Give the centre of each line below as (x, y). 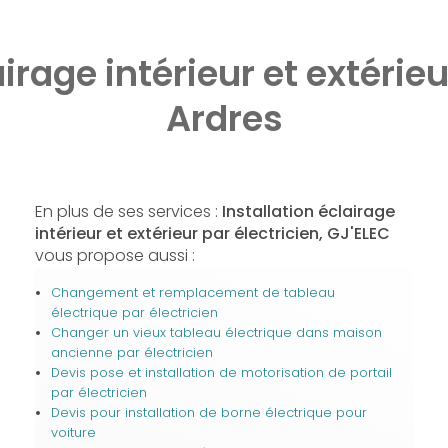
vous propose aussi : (114, 255)
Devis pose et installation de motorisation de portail (221, 372)
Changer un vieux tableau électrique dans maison (216, 332)
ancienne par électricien (131, 352)
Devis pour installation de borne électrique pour (208, 412)
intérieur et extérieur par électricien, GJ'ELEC (212, 233)
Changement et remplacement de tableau (192, 292)
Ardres (224, 118)
